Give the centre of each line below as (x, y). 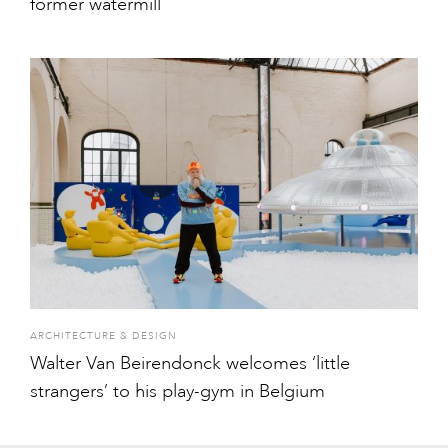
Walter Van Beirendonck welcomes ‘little (190, 363)
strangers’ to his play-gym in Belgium (177, 391)
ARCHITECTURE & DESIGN (103, 336)
